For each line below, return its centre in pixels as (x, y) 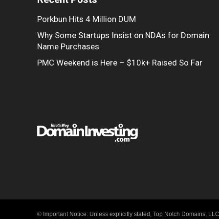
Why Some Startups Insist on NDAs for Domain (123, 35)
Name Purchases (68, 46)
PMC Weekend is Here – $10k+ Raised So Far (120, 63)
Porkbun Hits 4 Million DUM (87, 19)
